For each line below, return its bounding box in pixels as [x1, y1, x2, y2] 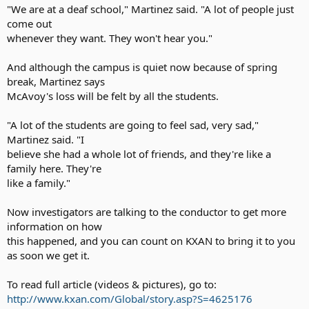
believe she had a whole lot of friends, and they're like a [7, 146, 271, 161]
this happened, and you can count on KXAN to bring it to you [7, 233, 295, 248]
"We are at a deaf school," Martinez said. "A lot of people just [7, 1, 294, 16]
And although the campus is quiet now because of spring [7, 59, 277, 74]
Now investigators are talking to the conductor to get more [7, 204, 286, 219]
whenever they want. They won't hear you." [7, 30, 212, 45]
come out [7, 16, 52, 30]
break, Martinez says [7, 74, 105, 88]
